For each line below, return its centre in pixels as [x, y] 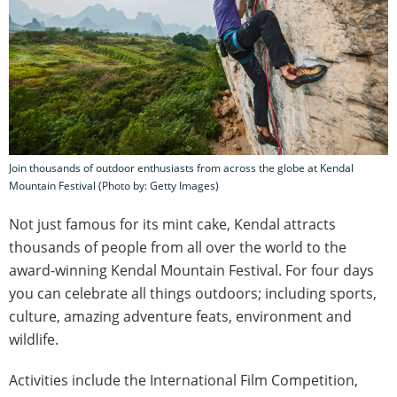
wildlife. [34, 339]
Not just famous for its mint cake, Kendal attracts [172, 224]
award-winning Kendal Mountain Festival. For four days [191, 270]
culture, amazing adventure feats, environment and [180, 316]
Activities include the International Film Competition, [183, 380]
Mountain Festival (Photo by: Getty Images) [114, 185]
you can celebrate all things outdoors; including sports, [193, 293]
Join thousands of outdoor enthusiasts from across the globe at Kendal [181, 167]
